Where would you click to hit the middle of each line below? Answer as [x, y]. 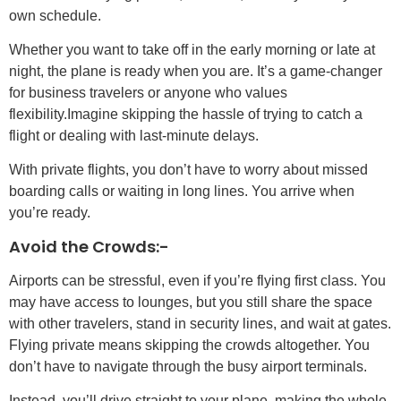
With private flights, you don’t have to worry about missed [188, 170]
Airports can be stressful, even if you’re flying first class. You [197, 280]
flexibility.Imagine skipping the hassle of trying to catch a [186, 114]
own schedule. [55, 15]
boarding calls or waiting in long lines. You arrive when [182, 192]
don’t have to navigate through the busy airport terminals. [188, 366]
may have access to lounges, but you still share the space [191, 302]
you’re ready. [50, 213]
